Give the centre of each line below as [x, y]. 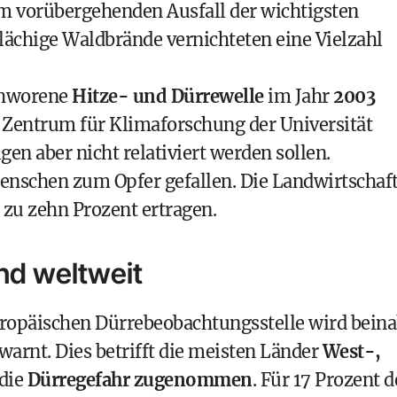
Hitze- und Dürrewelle [168, 96]
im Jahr [298, 96]
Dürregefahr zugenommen [140, 380]
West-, [351, 351]
